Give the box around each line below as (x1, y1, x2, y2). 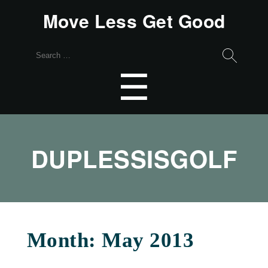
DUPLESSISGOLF (31, 141, 237, 175)
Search (26, 44, 59, 58)
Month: (26, 229, 102, 252)
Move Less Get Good (42, 8, 226, 33)
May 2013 (102, 229, 194, 252)
